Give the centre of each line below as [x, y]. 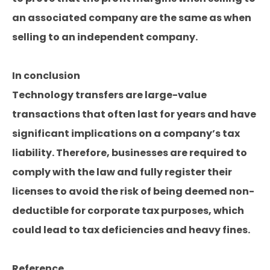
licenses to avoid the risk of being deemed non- [133, 191]
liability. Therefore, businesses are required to [130, 153]
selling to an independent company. [105, 37]
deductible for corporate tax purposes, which [128, 211]
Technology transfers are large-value [109, 95]
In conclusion [46, 76]
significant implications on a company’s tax [126, 133]
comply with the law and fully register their [122, 172]
